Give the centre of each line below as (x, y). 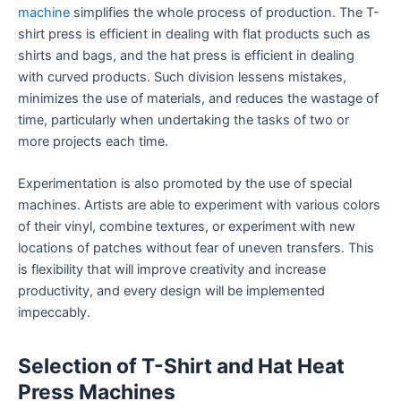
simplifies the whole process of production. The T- (225, 12)
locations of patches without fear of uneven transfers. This (196, 248)
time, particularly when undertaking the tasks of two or (183, 119)
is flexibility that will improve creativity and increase (172, 269)
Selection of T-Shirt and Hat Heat (181, 367)
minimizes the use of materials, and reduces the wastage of (198, 98)
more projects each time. (93, 141)
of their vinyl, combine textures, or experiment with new (187, 226)
